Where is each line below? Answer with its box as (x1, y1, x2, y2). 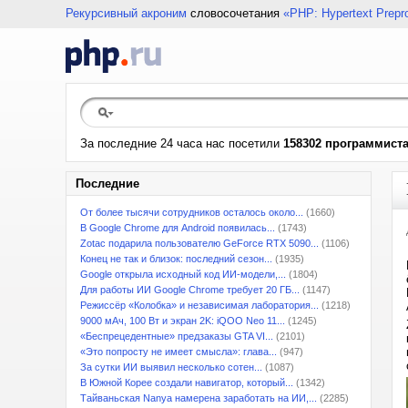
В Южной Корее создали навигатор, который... (80, 377, 293, 388)
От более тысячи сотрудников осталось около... (80, 207, 303, 218)
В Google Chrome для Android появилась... (80, 222, 275, 233)
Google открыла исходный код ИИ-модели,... (80, 269, 286, 280)
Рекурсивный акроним (66, 6, 187, 20)
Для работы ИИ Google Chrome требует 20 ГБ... (80, 284, 300, 295)
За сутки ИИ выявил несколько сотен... (80, 362, 262, 372)
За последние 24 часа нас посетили (80, 137, 283, 150)
